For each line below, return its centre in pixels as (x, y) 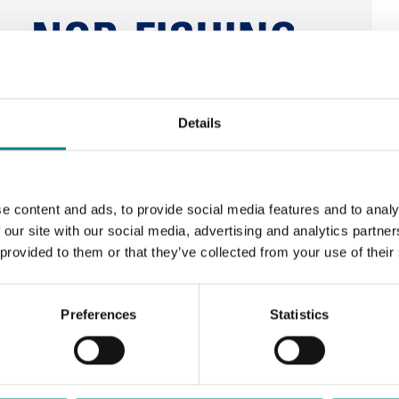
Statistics (299, 314)
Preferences (99, 314)
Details (199, 123)
